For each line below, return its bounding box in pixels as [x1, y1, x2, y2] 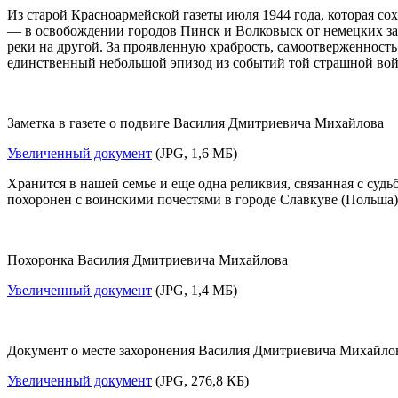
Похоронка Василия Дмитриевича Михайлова [7, 251, 288, 267]
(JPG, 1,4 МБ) [152, 282, 237, 298]
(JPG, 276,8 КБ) [152, 372, 249, 388]
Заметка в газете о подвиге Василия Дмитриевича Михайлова [7, 115, 384, 131]
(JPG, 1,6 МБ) [152, 145, 237, 161]
